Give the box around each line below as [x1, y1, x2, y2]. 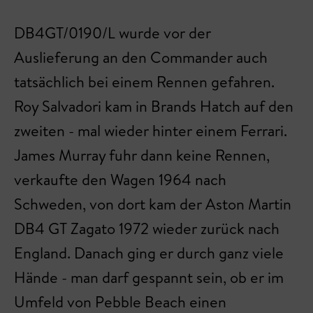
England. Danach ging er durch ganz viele [14, 242, 284, 263]
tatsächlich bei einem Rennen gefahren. [14, 71, 275, 92]
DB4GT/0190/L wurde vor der [14, 22, 211, 43]
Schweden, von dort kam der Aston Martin [14, 194, 291, 214]
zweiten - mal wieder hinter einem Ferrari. [14, 120, 287, 141]
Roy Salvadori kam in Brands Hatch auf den [14, 96, 293, 117]
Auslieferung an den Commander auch [14, 47, 268, 68]
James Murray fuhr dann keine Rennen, [14, 145, 270, 166]
